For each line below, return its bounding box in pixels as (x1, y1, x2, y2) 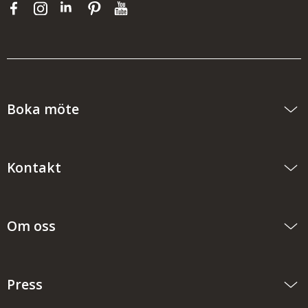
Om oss (7, 217, 56, 236)
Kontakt (7, 158, 61, 177)
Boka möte (7, 100, 79, 119)
